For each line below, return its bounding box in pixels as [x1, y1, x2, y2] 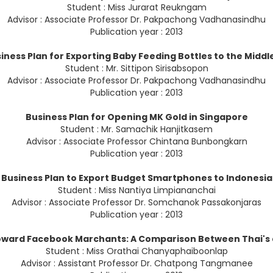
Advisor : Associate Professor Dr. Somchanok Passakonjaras [12, 196, 261, 209]
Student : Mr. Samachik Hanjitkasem [60, 123, 213, 136]
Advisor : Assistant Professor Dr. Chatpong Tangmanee [20, 257, 253, 270]
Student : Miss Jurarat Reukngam [66, 1, 207, 14]
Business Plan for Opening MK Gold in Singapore [25, 111, 248, 124]
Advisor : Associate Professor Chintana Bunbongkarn [26, 135, 247, 148]
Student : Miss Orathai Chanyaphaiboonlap [45, 245, 228, 258]
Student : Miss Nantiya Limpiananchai [57, 184, 216, 197]
